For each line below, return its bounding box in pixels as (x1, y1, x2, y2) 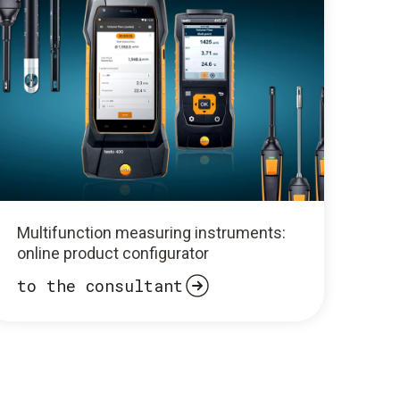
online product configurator (16, 244, 209, 263)
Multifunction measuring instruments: (16, 223, 286, 243)
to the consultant (16, 274, 183, 296)
